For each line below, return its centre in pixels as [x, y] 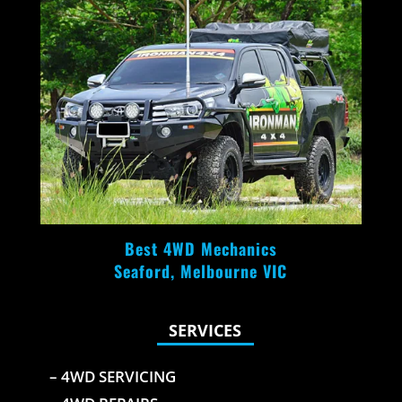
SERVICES [205, 330]
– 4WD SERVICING [112, 376]
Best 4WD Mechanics [201, 248]
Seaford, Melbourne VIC [201, 271]
